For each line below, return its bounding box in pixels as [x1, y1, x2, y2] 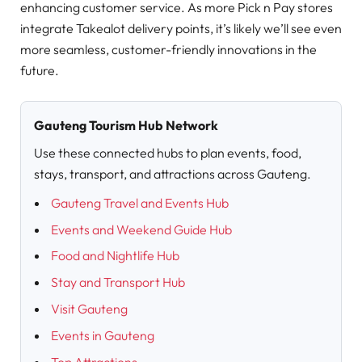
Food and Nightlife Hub [51, 247, 179, 264]
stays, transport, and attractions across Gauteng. [34, 165, 311, 182]
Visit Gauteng [51, 301, 128, 318]
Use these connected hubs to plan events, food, [34, 144, 301, 161]
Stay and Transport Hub [51, 274, 185, 291]
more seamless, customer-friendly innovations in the [20, 41, 317, 58]
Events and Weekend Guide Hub [51, 221, 232, 238]
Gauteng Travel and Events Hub [51, 194, 229, 211]
